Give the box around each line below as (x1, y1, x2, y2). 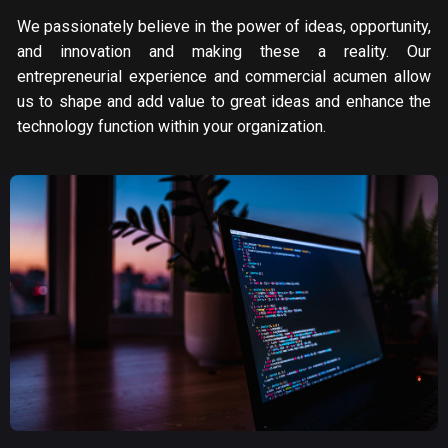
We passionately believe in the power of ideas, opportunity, (17, 16, 431, 36)
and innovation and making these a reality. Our (17, 41, 431, 61)
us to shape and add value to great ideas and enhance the (17, 91, 431, 111)
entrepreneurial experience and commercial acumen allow (17, 66, 431, 86)
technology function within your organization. (17, 116, 326, 136)
